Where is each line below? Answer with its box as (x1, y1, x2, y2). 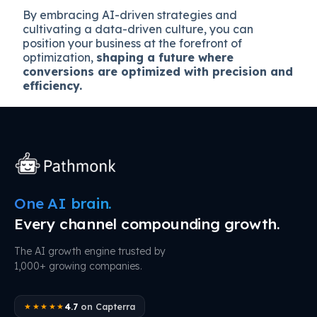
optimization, (23, 50, 97, 64)
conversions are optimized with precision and (23, 64, 294, 79)
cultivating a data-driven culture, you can (23, 21, 254, 36)
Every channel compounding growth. (14, 214, 281, 233)
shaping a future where (96, 50, 234, 64)
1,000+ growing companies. (14, 260, 142, 272)
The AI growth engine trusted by (14, 245, 166, 258)
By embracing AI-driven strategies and (23, 7, 238, 22)
